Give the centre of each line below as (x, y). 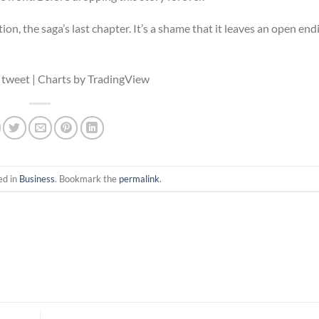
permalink (139, 178)
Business (37, 178)
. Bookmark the (87, 178)
